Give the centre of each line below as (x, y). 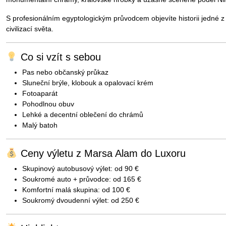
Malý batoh (40, 125)
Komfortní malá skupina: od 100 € (76, 190)
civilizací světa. (30, 29)
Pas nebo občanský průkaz (65, 72)
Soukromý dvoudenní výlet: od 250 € (81, 200)
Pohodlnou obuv (48, 104)
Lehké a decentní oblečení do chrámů (83, 115)
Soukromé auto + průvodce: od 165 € (82, 179)
